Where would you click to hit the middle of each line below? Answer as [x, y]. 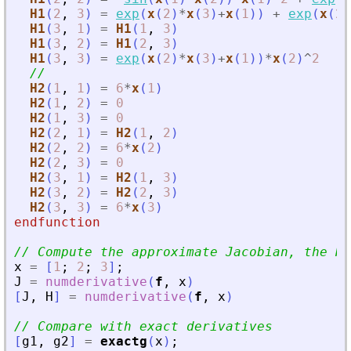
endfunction [57, 223]
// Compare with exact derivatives [143, 327]
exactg [124, 342]
